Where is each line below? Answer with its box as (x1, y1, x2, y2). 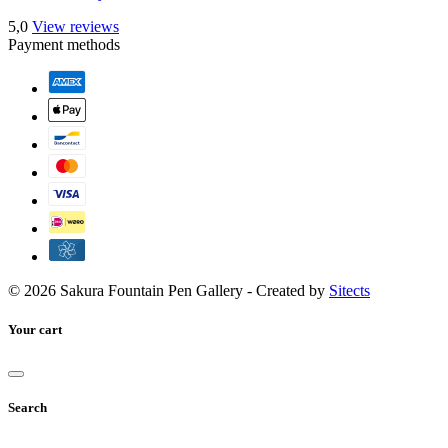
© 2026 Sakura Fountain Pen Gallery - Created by (8, 281, 329, 299)
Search (8, 400, 47, 416)
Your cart (8, 321, 62, 337)
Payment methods (8, 35, 120, 53)
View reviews (32, 17, 119, 35)
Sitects (329, 281, 370, 299)
